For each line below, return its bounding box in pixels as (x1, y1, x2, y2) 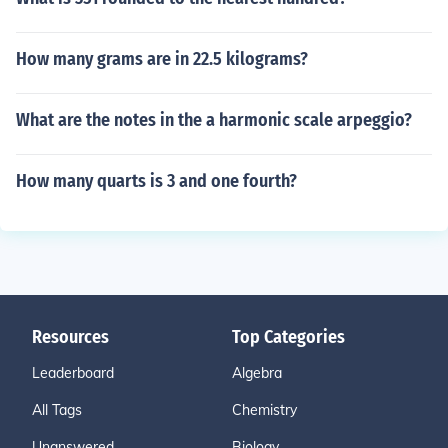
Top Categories (232, 326, 345, 348)
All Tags (32, 401, 82, 419)
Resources (32, 326, 109, 348)
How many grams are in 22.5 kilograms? (16, 48, 308, 70)
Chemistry (232, 401, 297, 419)
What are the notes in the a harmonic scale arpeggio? (16, 109, 412, 131)
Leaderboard (32, 364, 114, 382)
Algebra (232, 364, 282, 382)
